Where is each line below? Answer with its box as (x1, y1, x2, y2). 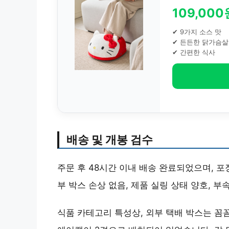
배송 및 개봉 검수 (66, 132, 153, 146)
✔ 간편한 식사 (172, 48, 215, 56)
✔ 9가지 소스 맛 (172, 28, 221, 36)
